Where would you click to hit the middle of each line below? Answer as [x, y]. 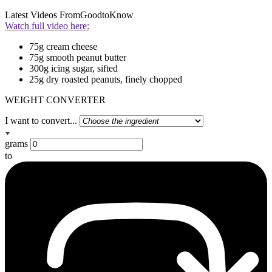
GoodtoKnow [107, 15]
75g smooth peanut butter [78, 58]
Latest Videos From [42, 15]
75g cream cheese [63, 47]
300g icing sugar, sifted [73, 69]
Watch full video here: [47, 26]
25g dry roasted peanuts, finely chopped [106, 80]
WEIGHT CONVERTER [55, 100]
